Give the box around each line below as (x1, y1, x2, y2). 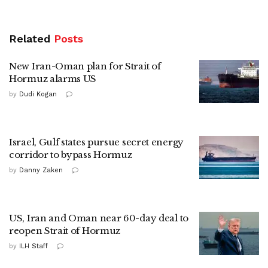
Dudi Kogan (19, 90, 57, 99)
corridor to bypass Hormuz (9, 149, 132, 161)
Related (9, 32, 50, 45)
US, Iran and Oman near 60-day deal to (9, 212, 188, 224)
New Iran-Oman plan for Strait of (9, 60, 161, 72)
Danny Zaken (19, 166, 63, 175)
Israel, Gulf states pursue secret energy (9, 136, 184, 148)
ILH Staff (19, 242, 48, 251)
